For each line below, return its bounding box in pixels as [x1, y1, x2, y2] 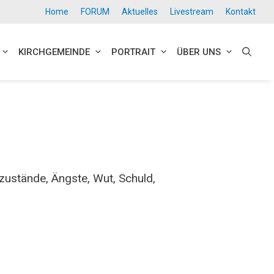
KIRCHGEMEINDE [18, 46, 90, 58]
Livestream [170, 7, 213, 17]
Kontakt [226, 7, 256, 17]
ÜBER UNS [177, 46, 221, 58]
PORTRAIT [111, 46, 155, 58]
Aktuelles [122, 7, 158, 17]
